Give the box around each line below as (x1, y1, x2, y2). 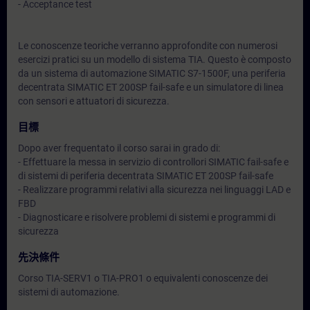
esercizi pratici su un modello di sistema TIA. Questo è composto (18, 54, 291, 65)
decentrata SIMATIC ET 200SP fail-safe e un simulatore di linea (18, 82, 284, 93)
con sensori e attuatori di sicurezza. (18, 95, 170, 107)
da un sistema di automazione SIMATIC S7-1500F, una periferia (18, 68, 286, 79)
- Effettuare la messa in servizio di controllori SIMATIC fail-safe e (18, 156, 289, 167)
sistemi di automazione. (18, 286, 120, 298)
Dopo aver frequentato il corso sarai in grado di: (18, 143, 220, 154)
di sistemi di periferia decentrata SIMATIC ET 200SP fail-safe (18, 170, 273, 181)
